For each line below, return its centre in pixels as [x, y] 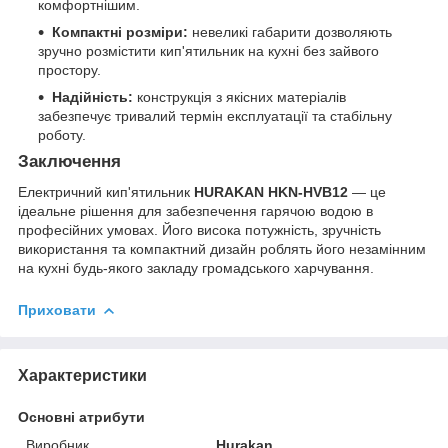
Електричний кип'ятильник [106, 192]
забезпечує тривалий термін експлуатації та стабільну [215, 116]
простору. [69, 70]
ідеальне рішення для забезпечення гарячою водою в [195, 211]
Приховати [57, 310]
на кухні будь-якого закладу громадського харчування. [196, 268]
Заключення [69, 162]
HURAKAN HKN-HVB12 [271, 192]
